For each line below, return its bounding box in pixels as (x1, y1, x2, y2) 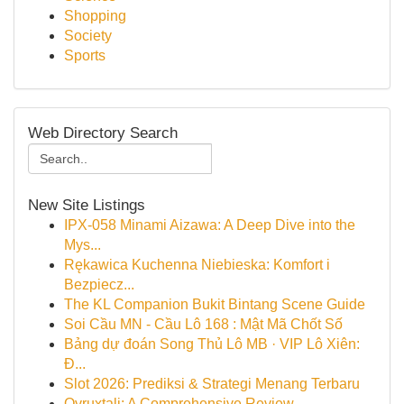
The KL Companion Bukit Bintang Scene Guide (64, 297, 365, 312)
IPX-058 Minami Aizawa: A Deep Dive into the (64, 217, 355, 233)
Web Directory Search (28, 124, 178, 142)
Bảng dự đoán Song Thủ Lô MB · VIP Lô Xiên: (64, 336, 360, 352)
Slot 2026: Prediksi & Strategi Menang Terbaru (64, 376, 360, 391)
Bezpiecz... (64, 277, 134, 292)
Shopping (64, 8, 126, 23)
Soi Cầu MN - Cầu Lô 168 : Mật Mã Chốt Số (64, 317, 343, 332)
